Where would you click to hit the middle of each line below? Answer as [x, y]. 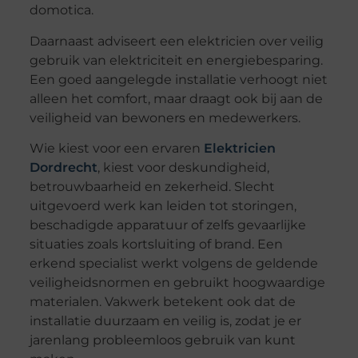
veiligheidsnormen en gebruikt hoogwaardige [177, 283]
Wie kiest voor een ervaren [116, 149]
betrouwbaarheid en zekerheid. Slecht [152, 187]
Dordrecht [63, 168]
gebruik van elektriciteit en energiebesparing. [176, 60]
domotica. [61, 10]
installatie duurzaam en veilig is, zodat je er [165, 321]
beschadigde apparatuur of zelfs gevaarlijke [167, 225]
